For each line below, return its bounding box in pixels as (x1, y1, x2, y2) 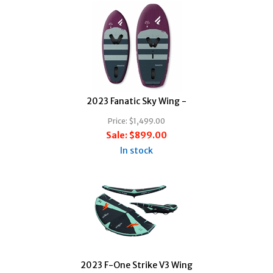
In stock (120, 144, 153, 156)
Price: (108, 116, 127, 126)
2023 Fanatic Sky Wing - (87, 95, 186, 107)
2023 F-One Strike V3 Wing (80, 259, 193, 271)
